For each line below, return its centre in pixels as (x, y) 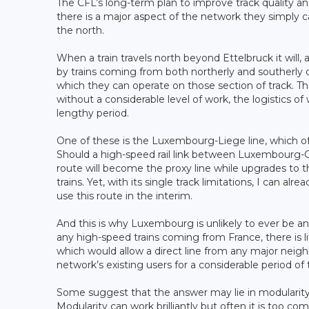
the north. (80, 31)
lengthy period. (94, 113)
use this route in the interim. (124, 196)
